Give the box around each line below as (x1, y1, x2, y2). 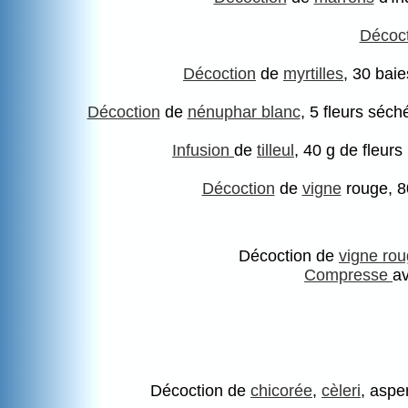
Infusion (172, 141, 234, 160)
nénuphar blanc (187, 103, 301, 122)
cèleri (321, 382, 361, 401)
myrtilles (283, 65, 343, 84)
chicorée (250, 382, 312, 401)
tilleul (257, 141, 294, 160)
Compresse (304, 266, 393, 285)
